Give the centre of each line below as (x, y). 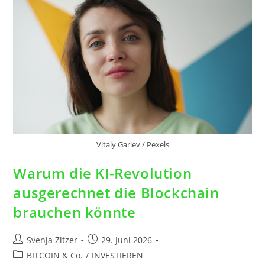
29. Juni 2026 (127, 240)
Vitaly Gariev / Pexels (132, 145)
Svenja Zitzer (52, 240)
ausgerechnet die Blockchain (116, 193)
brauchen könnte (75, 212)
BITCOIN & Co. (55, 256)
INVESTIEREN (118, 256)
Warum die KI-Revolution (103, 173)
